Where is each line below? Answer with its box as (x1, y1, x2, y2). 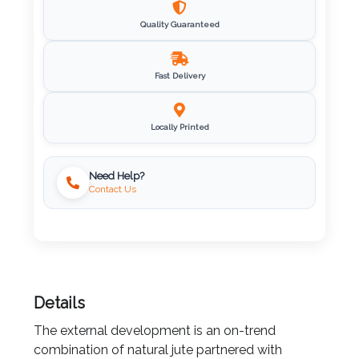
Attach (22, 264, 62, 279)
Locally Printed (150, 123, 209, 132)
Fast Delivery (154, 71, 205, 81)
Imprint (22, 25, 63, 40)
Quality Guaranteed (139, 20, 220, 30)
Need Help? (89, 169, 144, 182)
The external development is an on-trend (34, 323, 276, 339)
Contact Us (89, 183, 136, 195)
